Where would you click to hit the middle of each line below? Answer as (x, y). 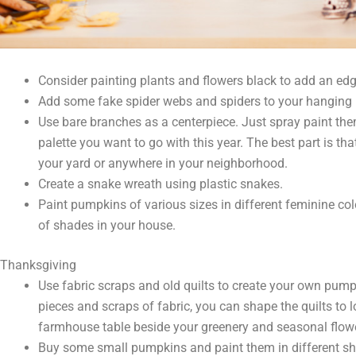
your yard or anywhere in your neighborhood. (163, 164)
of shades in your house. (107, 226)
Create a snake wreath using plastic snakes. (161, 184)
